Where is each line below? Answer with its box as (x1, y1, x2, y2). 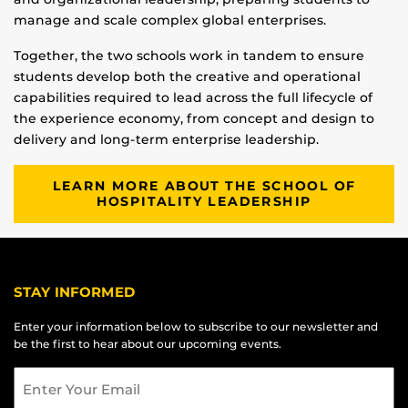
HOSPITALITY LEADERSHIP (96, 193, 312, 210)
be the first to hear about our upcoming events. (14, 337, 281, 352)
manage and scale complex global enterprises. (14, 12, 326, 29)
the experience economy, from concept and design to (14, 110, 374, 127)
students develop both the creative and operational (14, 68, 361, 86)
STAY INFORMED (14, 284, 136, 301)
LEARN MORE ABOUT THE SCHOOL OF (52, 178, 356, 195)
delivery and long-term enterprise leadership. (14, 131, 319, 148)
